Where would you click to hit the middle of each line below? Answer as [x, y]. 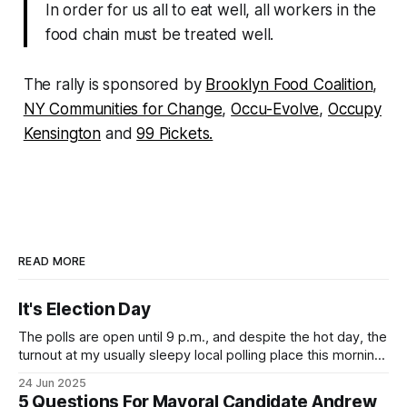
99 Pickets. [175, 133]
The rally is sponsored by [114, 84]
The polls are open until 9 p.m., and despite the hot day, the [203, 337]
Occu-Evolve [275, 109]
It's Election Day [84, 309]
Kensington [62, 133]
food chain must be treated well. [159, 34]
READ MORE [52, 261]
